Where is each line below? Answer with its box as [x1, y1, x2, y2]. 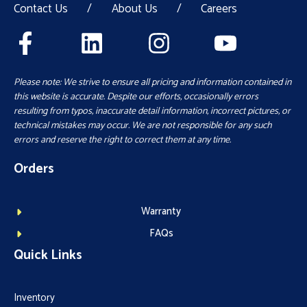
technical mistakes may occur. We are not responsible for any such [14, 118, 272, 134]
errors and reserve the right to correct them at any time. [14, 132, 231, 149]
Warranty [141, 203, 182, 221]
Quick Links [14, 245, 82, 267]
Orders [14, 158, 54, 180]
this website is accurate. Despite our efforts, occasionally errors [14, 89, 258, 106]
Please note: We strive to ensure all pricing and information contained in [14, 75, 291, 91]
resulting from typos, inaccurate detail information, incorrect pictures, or [14, 103, 291, 120]
